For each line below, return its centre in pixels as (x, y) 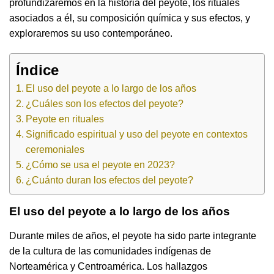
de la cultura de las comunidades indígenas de (110, 251)
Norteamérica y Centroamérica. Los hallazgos (108, 267)
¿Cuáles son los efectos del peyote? (105, 104)
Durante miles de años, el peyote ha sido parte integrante (133, 236)
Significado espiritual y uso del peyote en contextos (137, 135)
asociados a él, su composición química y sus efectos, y (130, 18)
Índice (37, 70)
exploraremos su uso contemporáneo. (91, 33)
